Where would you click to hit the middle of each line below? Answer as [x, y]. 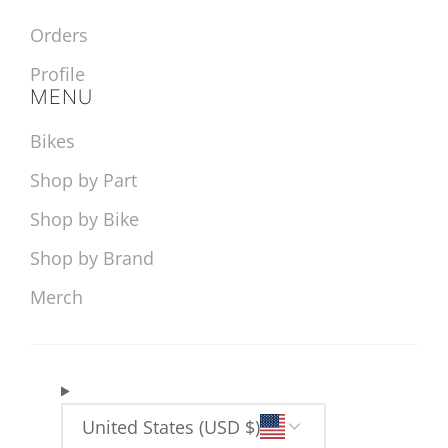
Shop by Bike [85, 219]
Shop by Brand [92, 258]
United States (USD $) [171, 427]
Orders [59, 34]
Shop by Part [84, 180]
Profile [58, 73]
